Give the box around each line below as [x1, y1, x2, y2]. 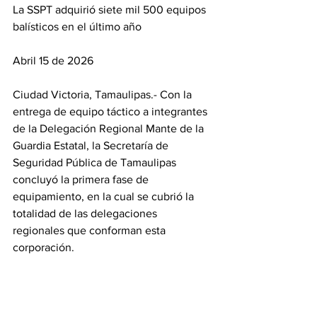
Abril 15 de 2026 [13, 54, 93, 67]
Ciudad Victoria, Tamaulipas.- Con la [13, 88, 195, 100]
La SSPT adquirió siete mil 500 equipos [13, 4, 209, 16]
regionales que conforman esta [13, 224, 168, 236]
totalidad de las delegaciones [13, 207, 160, 219]
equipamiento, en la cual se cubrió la [13, 190, 197, 202]
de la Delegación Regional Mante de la [13, 122, 207, 134]
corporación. [13, 241, 74, 253]
